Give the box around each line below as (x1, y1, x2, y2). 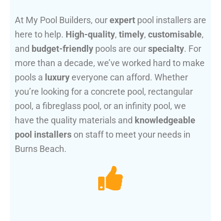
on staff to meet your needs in (72, 129, 190, 140)
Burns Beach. (15, 144, 67, 154)
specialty (148, 43, 184, 54)
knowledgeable (135, 115, 195, 126)
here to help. (15, 29, 66, 40)
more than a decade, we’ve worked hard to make (15, 58, 205, 69)
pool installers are (135, 15, 206, 26)
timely (119, 29, 144, 40)
